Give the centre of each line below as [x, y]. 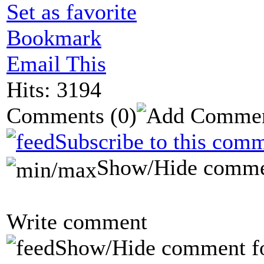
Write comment [77, 222]
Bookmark [54, 37]
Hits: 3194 [54, 89]
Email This [56, 63]
